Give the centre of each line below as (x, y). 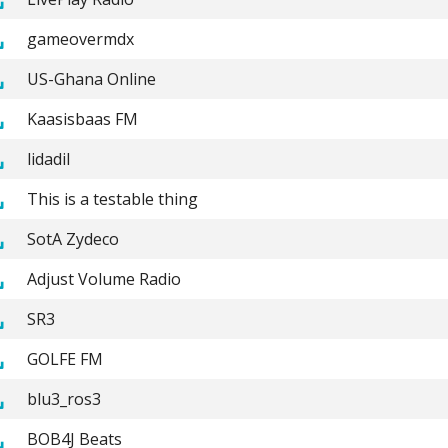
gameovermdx (80, 38)
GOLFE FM (64, 358)
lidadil (48, 158)
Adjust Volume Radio (103, 278)
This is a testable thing (112, 198)
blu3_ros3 (63, 398)
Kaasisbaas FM (82, 118)
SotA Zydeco (72, 238)
